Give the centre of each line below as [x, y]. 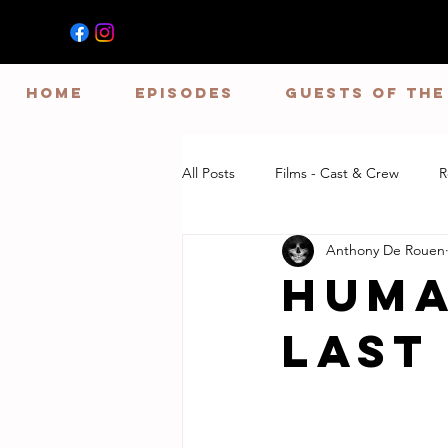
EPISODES [184, 92]
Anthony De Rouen [385, 250]
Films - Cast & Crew [337, 173]
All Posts [208, 173]
